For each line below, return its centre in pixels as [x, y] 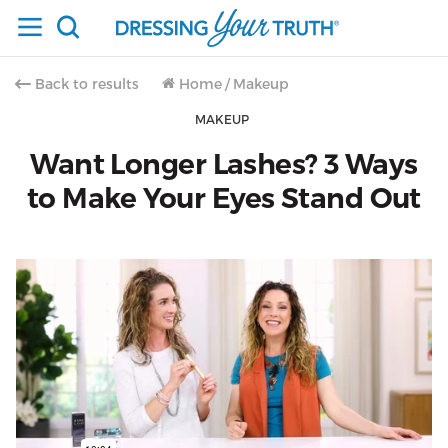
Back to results [87, 83]
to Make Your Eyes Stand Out [224, 198]
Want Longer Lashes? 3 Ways [224, 164]
